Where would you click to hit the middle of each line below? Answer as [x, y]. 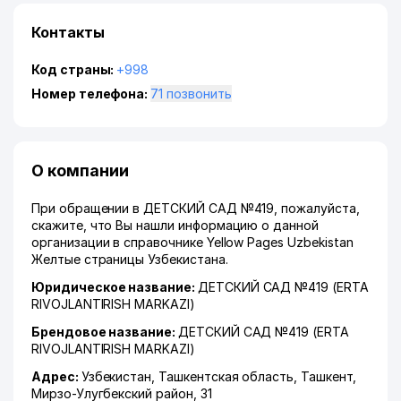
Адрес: [56, 376]
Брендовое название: [105, 332]
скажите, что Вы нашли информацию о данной [175, 225]
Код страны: [74, 69]
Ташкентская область [226, 376]
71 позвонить [199, 94]
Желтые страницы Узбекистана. [130, 259]
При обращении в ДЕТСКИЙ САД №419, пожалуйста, [196, 208]
